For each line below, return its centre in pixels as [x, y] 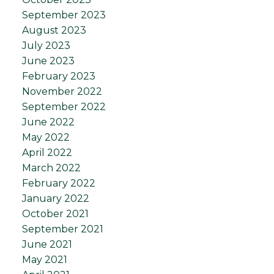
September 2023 [64, 15]
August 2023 [54, 31]
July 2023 [46, 46]
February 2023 [58, 76]
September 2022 [64, 107]
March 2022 [51, 168]
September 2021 [62, 229]
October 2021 [55, 214]
